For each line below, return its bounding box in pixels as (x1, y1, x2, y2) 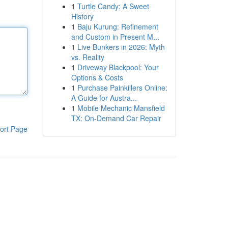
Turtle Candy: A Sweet (77, 1, 149, 11)
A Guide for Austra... (71, 93, 137, 103)
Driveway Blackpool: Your (77, 62, 159, 72)
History (71, 11, 94, 21)
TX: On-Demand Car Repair (71, 113, 161, 123)
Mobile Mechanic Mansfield (77, 103, 165, 113)
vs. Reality (71, 52, 104, 62)
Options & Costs (71, 72, 123, 82)
